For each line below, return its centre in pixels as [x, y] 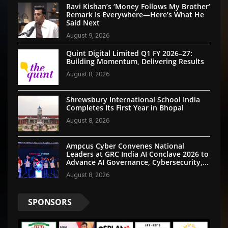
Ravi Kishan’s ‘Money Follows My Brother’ [138, 6]
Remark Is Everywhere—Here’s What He [135, 14]
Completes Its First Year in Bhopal [125, 107]
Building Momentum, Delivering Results [135, 61]
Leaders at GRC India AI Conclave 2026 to [137, 154]
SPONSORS [50, 202]
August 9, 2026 [88, 35]
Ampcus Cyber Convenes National [125, 146]
